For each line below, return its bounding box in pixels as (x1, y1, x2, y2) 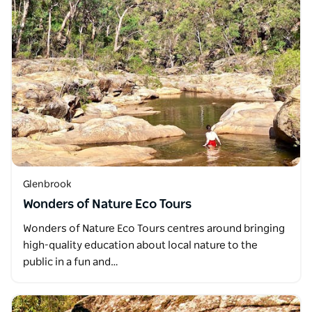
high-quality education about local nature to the (23, 240, 258, 251)
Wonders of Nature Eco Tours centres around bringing (23, 224, 285, 234)
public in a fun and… (23, 257, 118, 267)
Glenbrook (23, 180, 71, 189)
